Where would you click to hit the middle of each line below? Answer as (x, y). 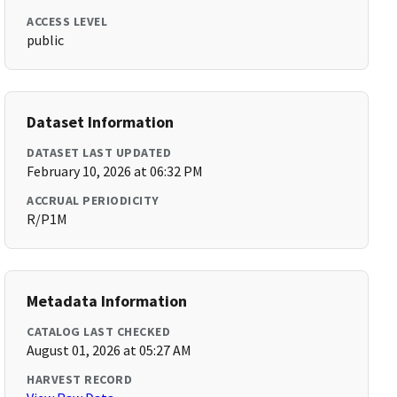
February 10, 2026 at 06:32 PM (115, 171)
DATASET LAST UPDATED (99, 152)
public (46, 40)
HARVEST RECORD (80, 379)
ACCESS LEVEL (67, 21)
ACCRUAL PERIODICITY (93, 200)
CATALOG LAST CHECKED (99, 331)
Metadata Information (107, 301)
